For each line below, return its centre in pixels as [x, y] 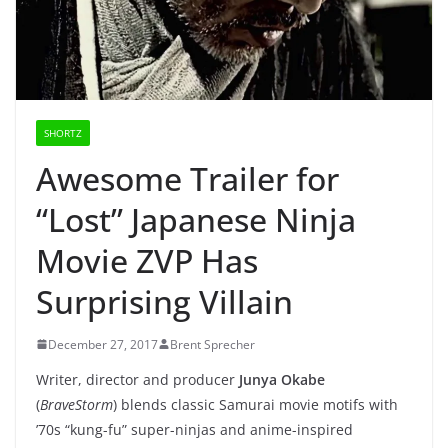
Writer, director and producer [137, 379]
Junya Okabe [282, 379]
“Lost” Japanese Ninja [196, 219]
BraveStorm [76, 404]
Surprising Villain [164, 301]
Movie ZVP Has [147, 260]
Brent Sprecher [212, 344]
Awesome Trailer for [187, 178]
